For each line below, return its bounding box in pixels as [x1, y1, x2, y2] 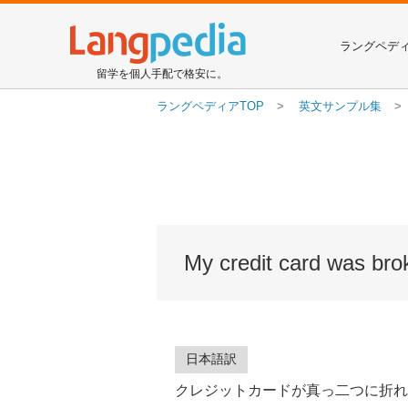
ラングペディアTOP [157, 99, 264, 113]
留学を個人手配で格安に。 [97, 67, 228, 80]
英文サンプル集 [299, 99, 382, 113]
